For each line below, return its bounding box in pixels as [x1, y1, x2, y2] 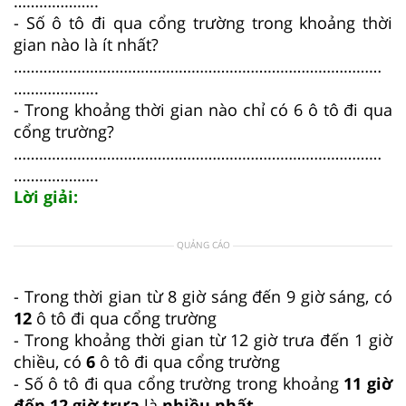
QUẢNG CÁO [176, 237, 230, 251]
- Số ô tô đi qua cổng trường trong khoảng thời [14, 11, 392, 34]
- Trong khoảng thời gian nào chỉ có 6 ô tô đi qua [14, 98, 392, 121]
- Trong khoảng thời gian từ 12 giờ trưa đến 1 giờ [14, 328, 392, 351]
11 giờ [343, 372, 393, 394]
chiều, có [14, 350, 86, 372]
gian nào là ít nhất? [14, 33, 159, 55]
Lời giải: [14, 185, 78, 208]
